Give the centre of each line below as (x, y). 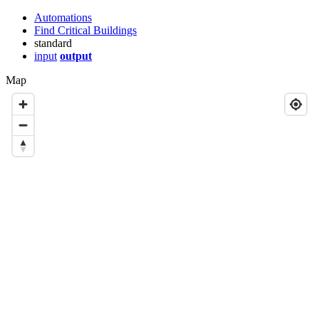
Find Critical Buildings (85, 30)
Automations (63, 17)
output (76, 56)
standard (53, 43)
